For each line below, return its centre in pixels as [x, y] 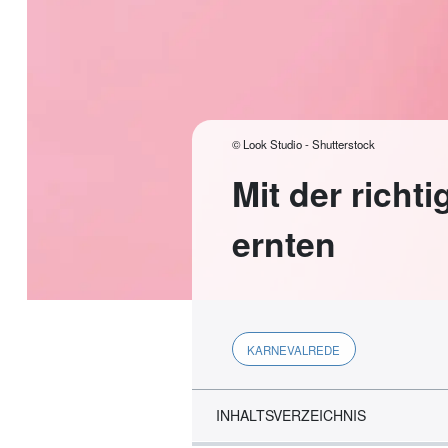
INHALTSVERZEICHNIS [291, 415]
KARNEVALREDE [294, 350]
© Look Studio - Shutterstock [304, 144]
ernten [284, 243]
